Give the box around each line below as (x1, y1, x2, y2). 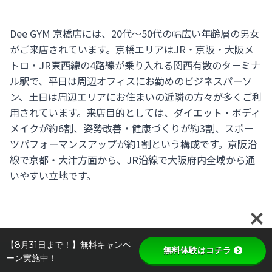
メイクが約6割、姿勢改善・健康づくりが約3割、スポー (10, 120, 254, 135)
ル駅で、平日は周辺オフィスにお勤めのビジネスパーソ (10, 73, 253, 88)
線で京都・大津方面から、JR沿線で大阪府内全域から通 (10, 152, 256, 167)
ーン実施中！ (6, 253, 57, 263)
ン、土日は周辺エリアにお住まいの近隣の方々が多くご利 (10, 89, 262, 104)
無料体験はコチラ (163, 245, 231, 256)
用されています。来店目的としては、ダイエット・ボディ (10, 104, 261, 120)
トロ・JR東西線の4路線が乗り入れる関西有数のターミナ (10, 57, 261, 72)
